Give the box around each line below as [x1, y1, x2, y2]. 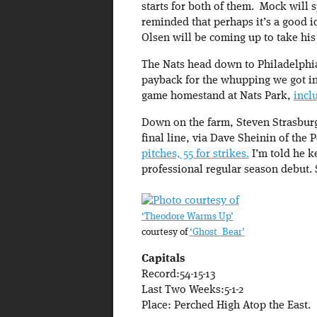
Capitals [141, 253, 185, 265]
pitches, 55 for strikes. [141, 149, 249, 161]
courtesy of [141, 228, 190, 238]
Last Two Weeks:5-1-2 [141, 284, 243, 296]
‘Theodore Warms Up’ [141, 212, 234, 222]
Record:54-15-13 [141, 269, 216, 281]
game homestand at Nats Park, [141, 91, 294, 103]
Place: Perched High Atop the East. [141, 300, 311, 312]
